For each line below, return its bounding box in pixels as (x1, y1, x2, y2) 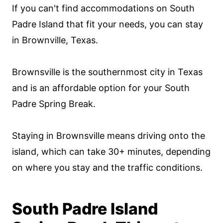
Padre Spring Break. (12, 99, 96, 109)
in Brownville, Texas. (12, 35, 98, 45)
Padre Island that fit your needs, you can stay (12, 19, 203, 29)
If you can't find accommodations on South (12, 3, 195, 13)
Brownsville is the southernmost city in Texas (12, 67, 203, 77)
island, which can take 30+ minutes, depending (12, 146, 211, 157)
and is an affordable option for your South (12, 83, 190, 93)
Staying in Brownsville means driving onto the (12, 130, 205, 141)
